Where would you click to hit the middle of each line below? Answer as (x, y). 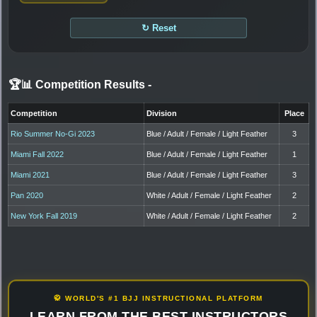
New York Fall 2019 (44, 215)
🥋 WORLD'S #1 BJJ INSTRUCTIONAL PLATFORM (158, 298)
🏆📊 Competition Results (78, 84)
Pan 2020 (27, 195)
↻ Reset (158, 28)
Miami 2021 (30, 174)
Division (162, 113)
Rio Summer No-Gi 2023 (53, 133)
